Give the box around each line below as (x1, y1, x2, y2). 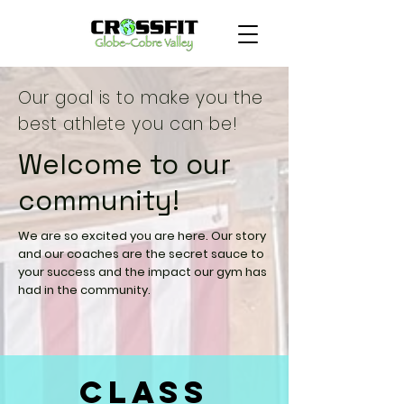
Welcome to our (18, 146, 231, 182)
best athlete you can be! (18, 112, 238, 136)
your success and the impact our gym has (18, 263, 267, 280)
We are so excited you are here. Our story (18, 227, 266, 244)
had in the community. (18, 281, 153, 298)
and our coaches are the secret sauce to (18, 245, 264, 262)
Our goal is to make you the (18, 86, 263, 110)
